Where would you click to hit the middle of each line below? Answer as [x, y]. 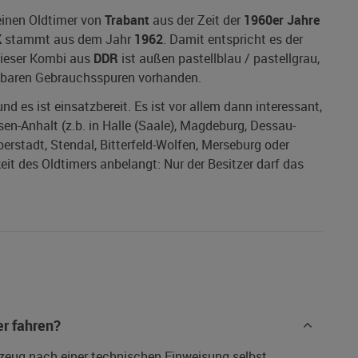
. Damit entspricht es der [233, 40]
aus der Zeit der [197, 20]
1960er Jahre [282, 20]
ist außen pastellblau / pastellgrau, [219, 59]
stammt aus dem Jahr [68, 40]
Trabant [127, 20]
